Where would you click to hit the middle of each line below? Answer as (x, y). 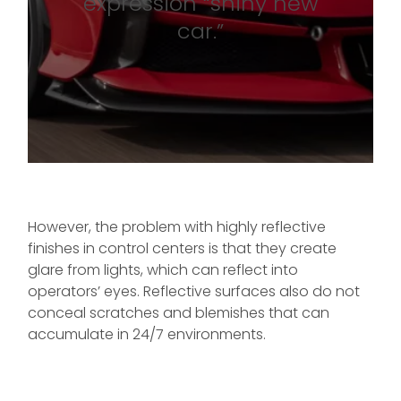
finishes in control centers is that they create (182, 248)
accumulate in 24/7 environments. (147, 334)
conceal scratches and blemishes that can (179, 312)
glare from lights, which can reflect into (163, 269)
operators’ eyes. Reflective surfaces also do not (194, 291)
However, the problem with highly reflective (177, 226)
